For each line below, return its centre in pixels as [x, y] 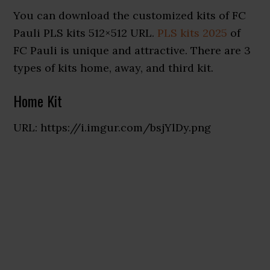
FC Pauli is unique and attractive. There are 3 [132, 50]
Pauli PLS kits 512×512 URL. [86, 33]
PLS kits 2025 [193, 33]
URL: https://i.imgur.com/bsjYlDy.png [112, 127]
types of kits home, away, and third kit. [114, 68]
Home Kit [38, 101]
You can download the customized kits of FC [130, 15]
